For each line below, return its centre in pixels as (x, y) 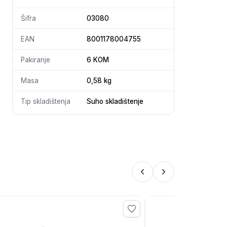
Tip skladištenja (46, 101)
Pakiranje (35, 60)
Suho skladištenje (115, 101)
